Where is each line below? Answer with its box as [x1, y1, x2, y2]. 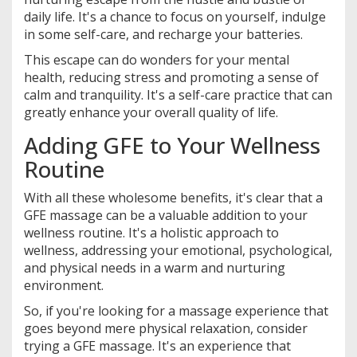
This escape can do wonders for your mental [24, 51, 289, 69]
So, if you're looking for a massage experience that [24, 302, 328, 320]
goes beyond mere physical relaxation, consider [24, 320, 308, 338]
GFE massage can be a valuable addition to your [24, 206, 308, 225]
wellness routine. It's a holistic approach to [24, 224, 279, 242]
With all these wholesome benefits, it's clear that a [24, 189, 323, 207]
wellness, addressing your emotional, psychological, [24, 241, 332, 260]
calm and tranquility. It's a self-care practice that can [24, 86, 332, 104]
